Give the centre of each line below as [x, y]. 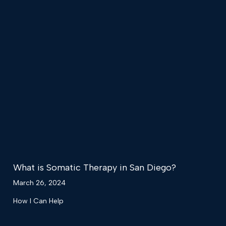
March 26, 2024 [39, 183]
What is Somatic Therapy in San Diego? [95, 167]
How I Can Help [38, 201]
